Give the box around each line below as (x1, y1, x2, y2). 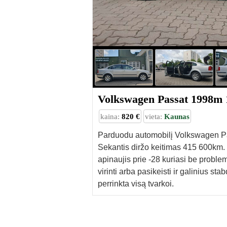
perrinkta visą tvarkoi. (98, 179, 174, 188)
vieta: (144, 112, 164, 121)
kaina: (100, 112, 122, 121)
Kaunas (164, 112, 190, 121)
